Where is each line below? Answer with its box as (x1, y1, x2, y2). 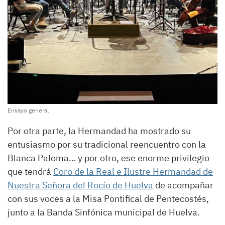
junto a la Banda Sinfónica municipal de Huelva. (8, 206, 200, 218)
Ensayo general (8, 106, 49, 114)
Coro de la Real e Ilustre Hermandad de (53, 165, 213, 177)
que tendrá (8, 165, 53, 177)
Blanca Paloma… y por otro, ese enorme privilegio (8, 152, 209, 164)
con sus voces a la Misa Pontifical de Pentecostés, (8, 192, 209, 204)
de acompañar (153, 179, 213, 191)
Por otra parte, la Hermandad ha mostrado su (8, 125, 191, 137)
